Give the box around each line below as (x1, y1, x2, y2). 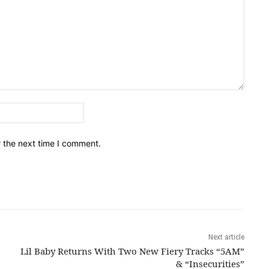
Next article (208, 233, 244, 242)
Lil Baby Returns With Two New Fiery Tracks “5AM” (20, 245, 244, 258)
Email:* (83, 103, 111, 113)
